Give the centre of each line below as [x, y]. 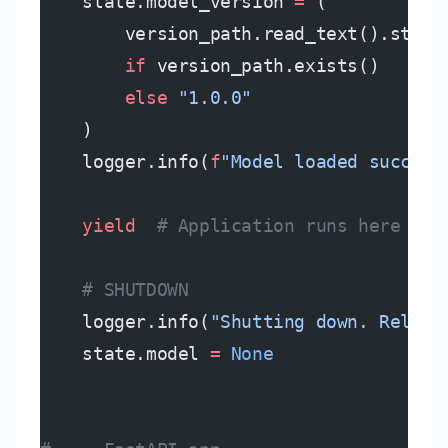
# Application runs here [268, 225]
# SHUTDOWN [114, 289]
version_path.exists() [263, 65]
